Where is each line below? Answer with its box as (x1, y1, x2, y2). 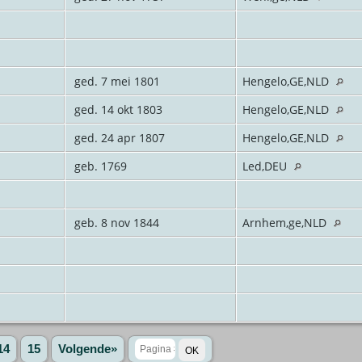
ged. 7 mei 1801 (70, 73, 160, 89)
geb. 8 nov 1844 (70, 214, 159, 230)
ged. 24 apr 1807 (70, 129, 165, 145)
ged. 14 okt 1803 (70, 101, 162, 117)
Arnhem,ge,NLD (242, 214, 330, 230)
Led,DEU (242, 158, 290, 174)
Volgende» (57, 342, 117, 356)
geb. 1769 (70, 158, 127, 174)
